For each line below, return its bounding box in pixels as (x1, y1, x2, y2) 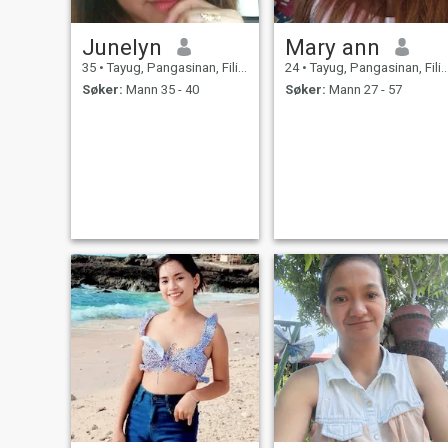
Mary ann (284, 33, 380, 60)
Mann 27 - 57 (325, 82, 402, 98)
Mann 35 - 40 (122, 82, 199, 98)
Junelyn (81, 33, 162, 60)
